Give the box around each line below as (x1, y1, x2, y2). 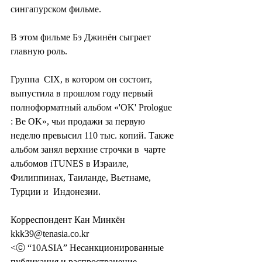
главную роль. (11, 46, 67, 57)
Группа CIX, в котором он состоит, (11, 74, 154, 85)
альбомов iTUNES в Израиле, (11, 158, 131, 169)
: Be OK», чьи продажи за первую (11, 116, 150, 127)
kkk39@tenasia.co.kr (11, 229, 89, 239)
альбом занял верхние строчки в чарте (11, 144, 168, 155)
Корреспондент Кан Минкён (11, 215, 127, 225)
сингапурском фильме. (11, 4, 101, 15)
